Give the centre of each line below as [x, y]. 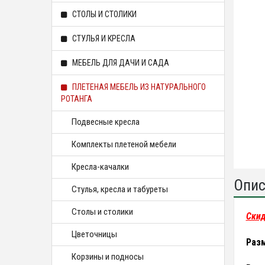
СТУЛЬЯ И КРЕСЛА [103, 38]
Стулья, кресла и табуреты [120, 189]
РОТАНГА [77, 99]
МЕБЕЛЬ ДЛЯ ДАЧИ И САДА [120, 63]
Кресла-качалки [100, 167]
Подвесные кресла [106, 122]
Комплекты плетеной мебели [124, 144]
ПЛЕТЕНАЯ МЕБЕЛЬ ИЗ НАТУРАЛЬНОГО [138, 87]
